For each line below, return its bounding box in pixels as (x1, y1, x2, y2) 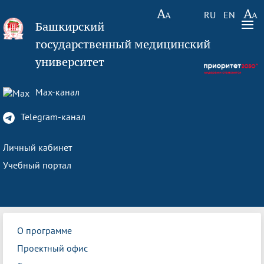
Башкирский (35, 19, 105, 34)
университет (35, 55, 105, 69)
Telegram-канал (18, 111, 85, 123)
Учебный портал (3, 159, 71, 171)
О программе (17, 225, 72, 236)
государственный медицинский (35, 37, 211, 51)
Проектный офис (17, 242, 88, 254)
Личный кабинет (3, 141, 72, 153)
